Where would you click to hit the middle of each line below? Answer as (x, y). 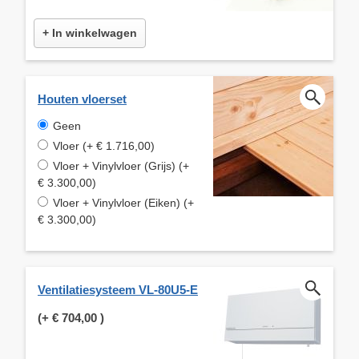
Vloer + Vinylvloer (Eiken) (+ (123, 202)
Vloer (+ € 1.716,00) (104, 145)
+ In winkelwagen (90, 32)
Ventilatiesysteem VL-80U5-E (118, 289)
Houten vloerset (82, 99)
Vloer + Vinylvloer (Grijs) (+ (121, 165)
